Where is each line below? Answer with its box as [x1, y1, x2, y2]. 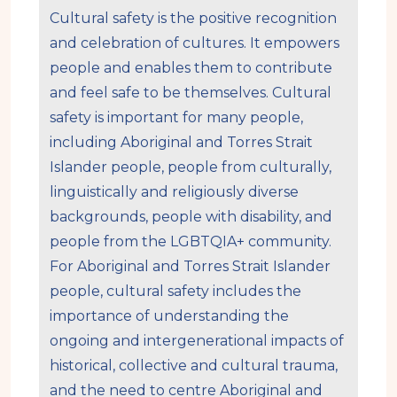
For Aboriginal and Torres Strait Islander [50, 257, 331, 275]
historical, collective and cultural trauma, [50, 356, 338, 374]
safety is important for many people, [50, 108, 303, 126]
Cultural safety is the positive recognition [50, 9, 337, 27]
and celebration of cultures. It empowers [50, 34, 339, 51]
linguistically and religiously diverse [50, 183, 299, 200]
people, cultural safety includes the [50, 282, 301, 300]
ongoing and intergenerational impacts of [50, 331, 344, 349]
